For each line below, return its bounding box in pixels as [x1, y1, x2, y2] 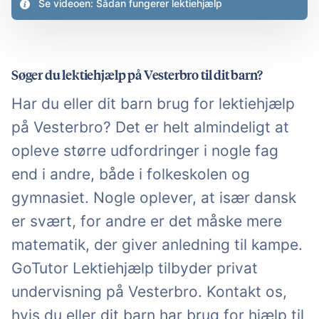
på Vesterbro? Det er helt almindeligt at [11, 118, 289, 137]
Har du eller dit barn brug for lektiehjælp [11, 95, 295, 113]
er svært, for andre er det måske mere [11, 212, 282, 231]
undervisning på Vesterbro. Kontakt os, [11, 283, 287, 301]
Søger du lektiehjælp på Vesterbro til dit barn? [11, 66, 263, 84]
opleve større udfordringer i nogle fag [11, 142, 278, 160]
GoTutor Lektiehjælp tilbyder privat [11, 259, 258, 278]
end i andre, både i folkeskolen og [11, 165, 250, 184]
